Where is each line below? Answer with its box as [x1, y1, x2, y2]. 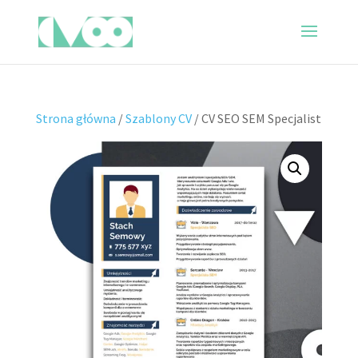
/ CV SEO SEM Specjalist [191, 110, 321, 126]
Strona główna [35, 110, 116, 126]
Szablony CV [125, 110, 192, 126]
